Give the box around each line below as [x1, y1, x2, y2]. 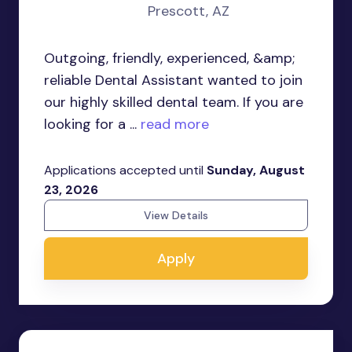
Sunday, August [207, 162, 305, 178]
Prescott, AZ [148, 2, 229, 20]
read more [137, 115, 209, 134]
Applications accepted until [44, 162, 207, 178]
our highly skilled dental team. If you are [44, 93, 303, 112]
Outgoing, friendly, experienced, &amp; [44, 49, 295, 68]
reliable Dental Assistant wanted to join [44, 71, 302, 90]
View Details [144, 208, 208, 222]
